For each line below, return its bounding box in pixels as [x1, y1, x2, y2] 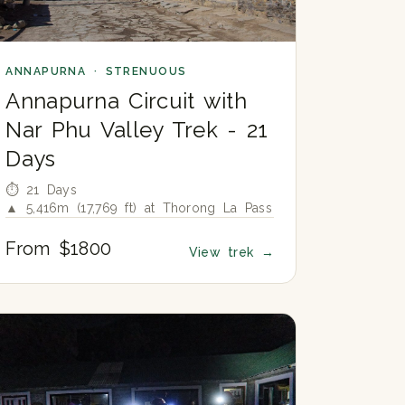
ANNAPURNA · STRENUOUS [5, 65, 187, 79]
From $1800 [5, 238, 112, 260]
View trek [188, 245, 261, 260]
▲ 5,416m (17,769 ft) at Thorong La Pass [5, 201, 273, 216]
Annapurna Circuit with [5, 88, 247, 115]
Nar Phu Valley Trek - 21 [5, 117, 268, 144]
